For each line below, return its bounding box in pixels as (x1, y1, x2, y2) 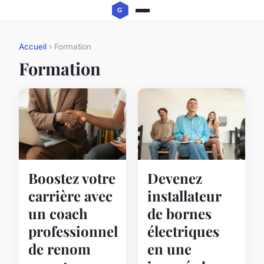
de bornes (147, 204, 212, 223)
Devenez (147, 169, 202, 188)
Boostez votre (28, 169, 115, 188)
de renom (28, 239, 91, 259)
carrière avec (28, 186, 113, 206)
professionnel (28, 222, 118, 241)
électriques (147, 222, 219, 241)
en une (147, 239, 192, 259)
